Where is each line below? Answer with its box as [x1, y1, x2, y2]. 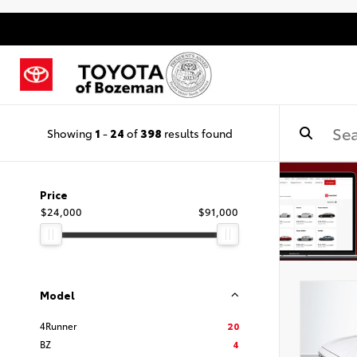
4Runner [40, 319, 76, 332]
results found [161, 124, 233, 141]
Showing [46, 124, 95, 141]
